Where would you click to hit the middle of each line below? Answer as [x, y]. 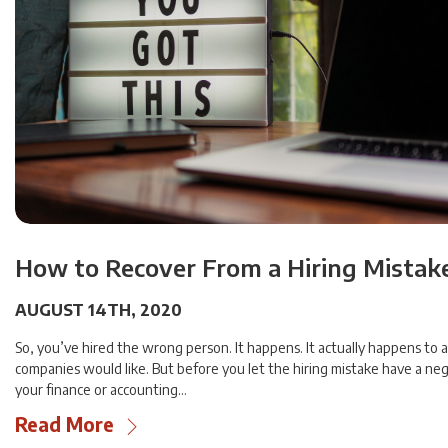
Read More [64, 424]
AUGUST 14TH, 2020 [98, 310]
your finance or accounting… [101, 390]
